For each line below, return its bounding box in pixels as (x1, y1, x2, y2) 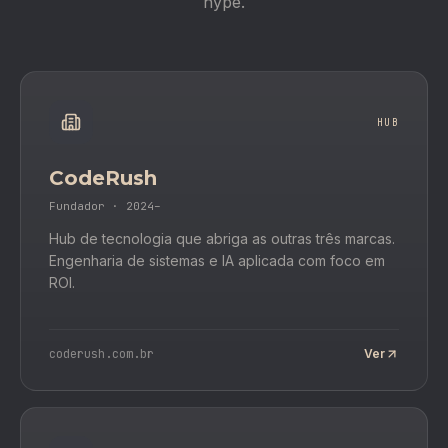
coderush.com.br (49, 346, 154, 362)
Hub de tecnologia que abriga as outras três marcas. (49, 230, 395, 247)
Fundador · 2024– (49, 199, 161, 213)
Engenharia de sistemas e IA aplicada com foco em (49, 252, 385, 269)
